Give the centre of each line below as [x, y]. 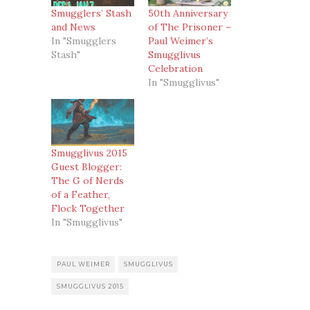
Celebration [175, 68]
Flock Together [88, 209]
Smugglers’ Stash [91, 13]
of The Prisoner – [190, 27]
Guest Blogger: [86, 167]
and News [73, 27]
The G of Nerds [88, 181]
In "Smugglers [84, 40]
